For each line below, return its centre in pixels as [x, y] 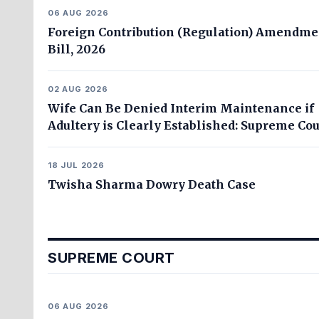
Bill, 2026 [77, 49]
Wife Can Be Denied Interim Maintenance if [181, 108]
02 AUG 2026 [78, 89]
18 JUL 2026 [76, 165]
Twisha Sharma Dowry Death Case [152, 184]
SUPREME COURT [111, 258]
